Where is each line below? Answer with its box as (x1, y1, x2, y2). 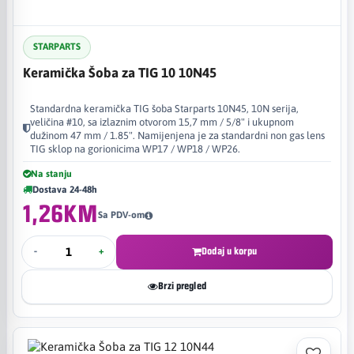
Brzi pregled (158, 281, 206, 292)
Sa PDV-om (97, 209, 145, 220)
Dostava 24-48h (32, 183, 97, 195)
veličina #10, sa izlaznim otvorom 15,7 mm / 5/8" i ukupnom (30, 115, 294, 128)
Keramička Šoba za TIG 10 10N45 (23, 64, 217, 81)
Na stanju (31, 168, 72, 179)
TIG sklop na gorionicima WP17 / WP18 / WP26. (30, 142, 240, 155)
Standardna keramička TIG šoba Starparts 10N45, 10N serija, (30, 102, 299, 115)
